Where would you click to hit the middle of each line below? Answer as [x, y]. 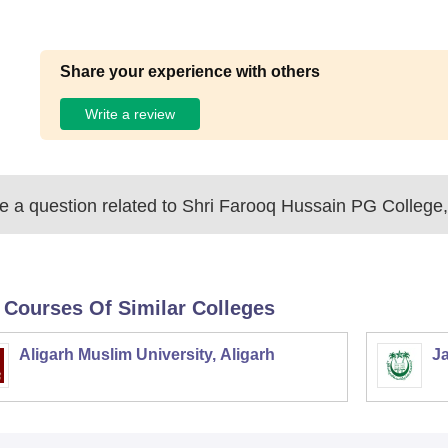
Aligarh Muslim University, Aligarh [146, 354]
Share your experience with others [190, 71]
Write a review [130, 113]
